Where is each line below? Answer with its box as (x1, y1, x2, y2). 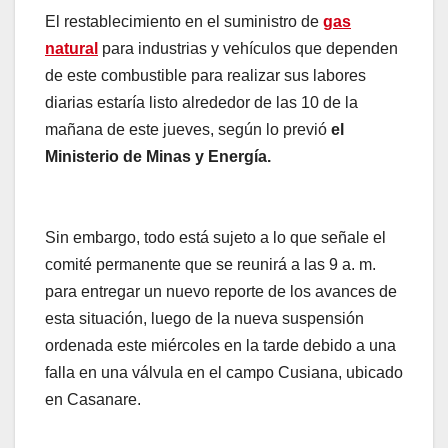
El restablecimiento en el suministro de (45, 13, 319, 31)
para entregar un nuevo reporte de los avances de (45, 283, 397, 301)
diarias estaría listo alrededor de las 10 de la (45, 94, 358, 112)
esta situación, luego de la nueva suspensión (45, 310, 364, 328)
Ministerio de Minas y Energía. (45, 148, 271, 166)
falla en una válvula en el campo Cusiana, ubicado (45, 364, 403, 382)
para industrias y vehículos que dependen (98, 40, 398, 58)
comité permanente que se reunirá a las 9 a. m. (45, 256, 376, 274)
